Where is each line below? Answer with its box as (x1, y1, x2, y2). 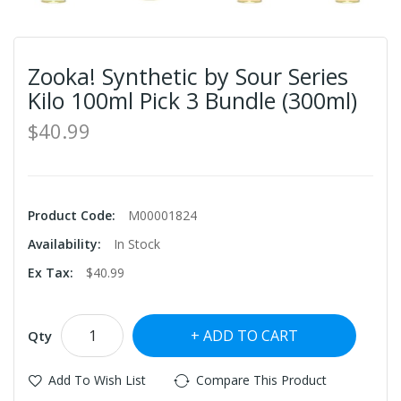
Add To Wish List (48, 371, 146, 388)
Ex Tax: (28, 263, 77, 281)
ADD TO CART (203, 325, 298, 346)
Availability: (28, 235, 105, 252)
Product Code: (28, 206, 119, 224)
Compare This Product (196, 371, 327, 388)
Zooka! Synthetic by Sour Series (28, 60, 348, 91)
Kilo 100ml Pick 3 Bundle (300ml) (28, 84, 357, 115)
